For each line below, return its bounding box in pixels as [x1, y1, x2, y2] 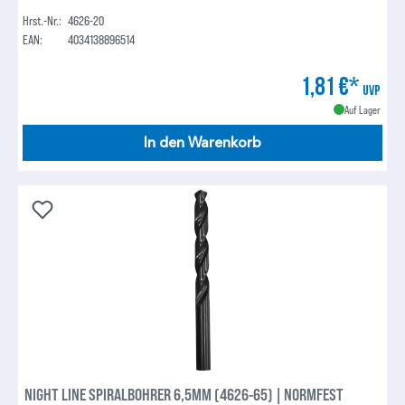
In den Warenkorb [144, 134, 261, 153]
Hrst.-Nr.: [23, 13, 62, 29]
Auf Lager [344, 103, 381, 117]
